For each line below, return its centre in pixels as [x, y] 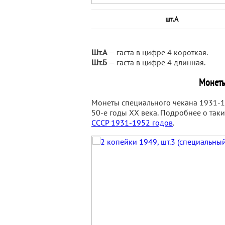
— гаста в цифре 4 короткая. [157, 52]
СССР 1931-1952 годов [132, 123]
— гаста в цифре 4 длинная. [156, 62]
